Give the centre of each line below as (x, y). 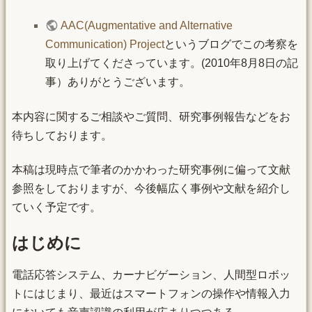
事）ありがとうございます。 (118, 82)
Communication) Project (105, 45)
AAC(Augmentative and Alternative (147, 26)
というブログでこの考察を (231, 45)
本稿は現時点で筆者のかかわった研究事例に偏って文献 (151, 170)
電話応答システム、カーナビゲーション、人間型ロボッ (151, 275)
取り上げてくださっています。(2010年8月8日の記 (172, 63)
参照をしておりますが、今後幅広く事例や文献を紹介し (151, 189)
